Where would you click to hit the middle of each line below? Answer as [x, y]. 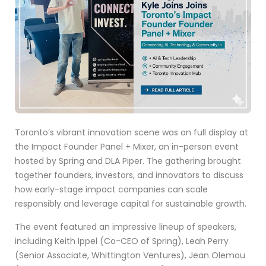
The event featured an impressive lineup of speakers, [126, 227]
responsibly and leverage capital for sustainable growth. [131, 204]
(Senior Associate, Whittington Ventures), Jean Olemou [130, 256]
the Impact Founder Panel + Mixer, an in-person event [127, 147]
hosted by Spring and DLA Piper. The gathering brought [128, 161]
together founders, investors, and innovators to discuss [129, 175]
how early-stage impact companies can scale [111, 190]
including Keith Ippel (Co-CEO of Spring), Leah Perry [122, 241]
